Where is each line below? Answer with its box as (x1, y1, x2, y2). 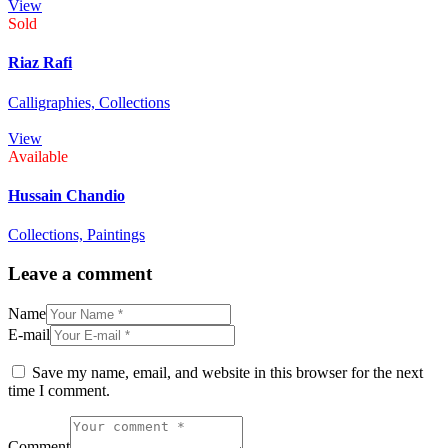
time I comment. (8, 381, 110, 399)
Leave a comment (8, 263, 152, 284)
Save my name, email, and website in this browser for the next (32, 363, 423, 381)
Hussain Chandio (8, 187, 125, 205)
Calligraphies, (8, 93, 99, 111)
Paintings (87, 226, 145, 244)
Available (8, 147, 68, 165)
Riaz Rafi (8, 54, 72, 72)
